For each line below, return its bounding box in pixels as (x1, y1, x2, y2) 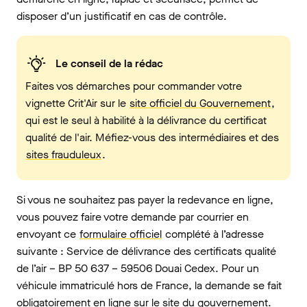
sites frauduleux (26, 147, 101, 162)
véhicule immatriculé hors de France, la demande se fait (16, 278, 282, 293)
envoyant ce (16, 226, 79, 241)
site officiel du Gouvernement (130, 95, 271, 110)
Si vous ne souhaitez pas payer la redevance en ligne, (16, 192, 273, 207)
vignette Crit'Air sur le (25, 95, 129, 110)
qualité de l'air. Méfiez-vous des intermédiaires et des (25, 130, 279, 145)
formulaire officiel (79, 226, 162, 241)
